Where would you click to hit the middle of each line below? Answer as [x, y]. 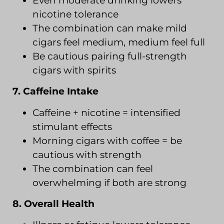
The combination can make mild [110, 28]
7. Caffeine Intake [55, 91]
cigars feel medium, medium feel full [119, 42]
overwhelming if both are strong [109, 182]
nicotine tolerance [75, 14]
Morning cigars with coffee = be [107, 140]
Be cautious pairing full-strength [110, 56]
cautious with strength [87, 154]
